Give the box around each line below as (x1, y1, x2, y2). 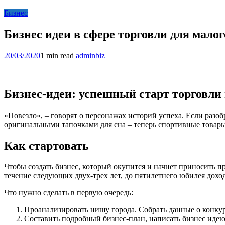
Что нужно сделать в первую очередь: (4, 188, 133, 197)
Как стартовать (4, 139, 89, 152)
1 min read (40, 51, 74, 60)
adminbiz (76, 51, 105, 60)
